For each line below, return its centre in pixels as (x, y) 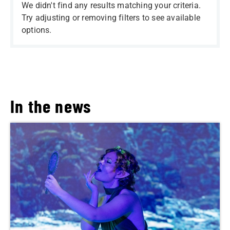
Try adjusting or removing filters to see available (111, 18)
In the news (51, 106)
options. (37, 30)
